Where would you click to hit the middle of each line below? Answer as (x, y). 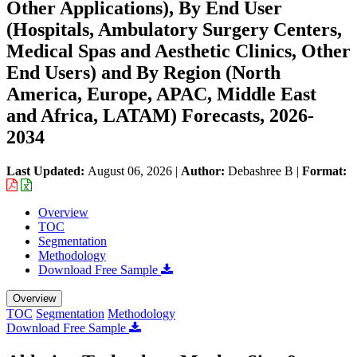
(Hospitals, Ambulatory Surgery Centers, (174, 29)
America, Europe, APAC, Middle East (161, 94)
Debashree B (261, 171)
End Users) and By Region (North (143, 72)
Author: (204, 171)
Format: (324, 171)
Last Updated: (47, 171)
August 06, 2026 (130, 171)
